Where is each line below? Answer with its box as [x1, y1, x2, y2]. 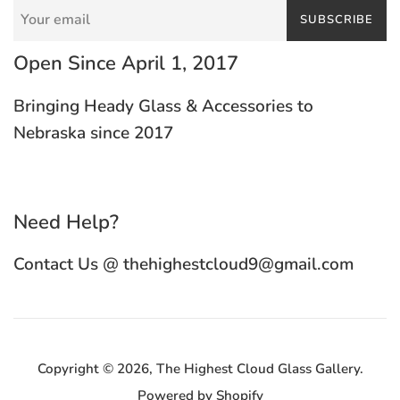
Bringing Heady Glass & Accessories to [13, 94, 313, 118]
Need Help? [13, 208, 119, 236]
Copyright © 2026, [37, 360, 156, 379]
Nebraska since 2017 [13, 121, 173, 145]
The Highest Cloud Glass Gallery [155, 360, 360, 379]
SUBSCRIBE [300, 12, 373, 29]
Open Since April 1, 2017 [13, 50, 238, 78]
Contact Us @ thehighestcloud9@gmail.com [13, 253, 354, 277]
